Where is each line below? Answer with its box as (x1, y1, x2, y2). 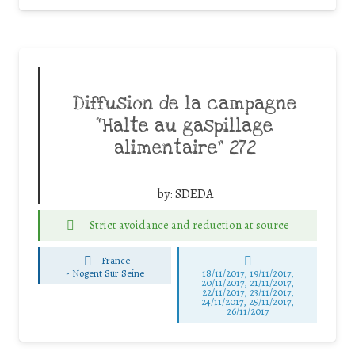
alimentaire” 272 (113, 136, 256, 161)
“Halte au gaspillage (96, 114, 273, 139)
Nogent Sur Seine (72, 265, 145, 280)
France (101, 254, 131, 268)
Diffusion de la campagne (72, 92, 297, 116)
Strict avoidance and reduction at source (89, 216, 289, 233)
